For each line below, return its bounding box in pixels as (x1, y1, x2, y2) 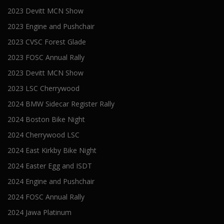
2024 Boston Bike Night (7, 114, 85, 124)
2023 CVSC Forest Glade (7, 37, 86, 47)
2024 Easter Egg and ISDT (7, 161, 92, 171)
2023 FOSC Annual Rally (7, 52, 84, 62)
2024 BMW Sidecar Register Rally (7, 99, 114, 109)
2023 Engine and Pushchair (7, 21, 94, 31)
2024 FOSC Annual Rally (7, 192, 84, 202)
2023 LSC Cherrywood (7, 83, 79, 93)
